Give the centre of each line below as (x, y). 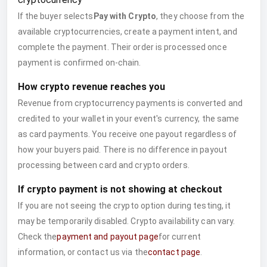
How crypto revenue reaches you (91, 87)
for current (179, 237)
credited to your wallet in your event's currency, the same (128, 119)
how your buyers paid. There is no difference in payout (122, 150)
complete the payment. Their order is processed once (122, 47)
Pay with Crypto (125, 16)
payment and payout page (108, 237)
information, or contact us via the (83, 252)
